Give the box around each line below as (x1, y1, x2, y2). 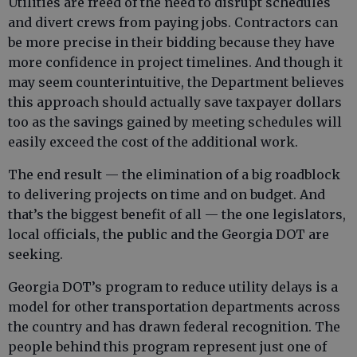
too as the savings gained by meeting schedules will (8, 114, 342, 130)
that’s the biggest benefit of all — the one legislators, (8, 206, 346, 222)
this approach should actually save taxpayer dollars (8, 94, 342, 110)
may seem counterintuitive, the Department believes (8, 74, 344, 90)
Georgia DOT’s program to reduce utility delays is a (8, 279, 338, 295)
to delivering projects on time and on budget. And (8, 186, 325, 202)
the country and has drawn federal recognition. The (8, 319, 340, 335)
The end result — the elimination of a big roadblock (8, 167, 340, 182)
